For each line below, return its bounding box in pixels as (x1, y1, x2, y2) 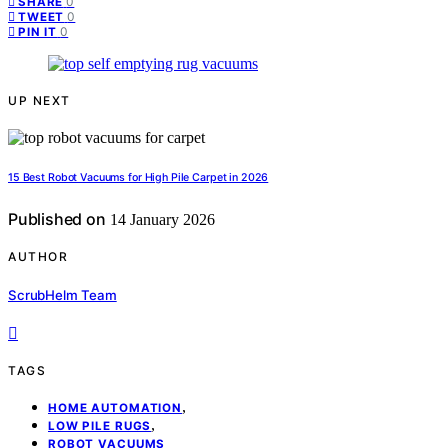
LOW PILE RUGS (48, 418, 152, 433)
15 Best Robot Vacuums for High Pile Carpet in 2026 (8, 171, 269, 185)
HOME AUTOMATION (48, 400, 183, 415)
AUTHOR (8, 249, 68, 265)
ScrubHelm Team (8, 286, 117, 303)
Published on (8, 209, 106, 230)
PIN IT (18, 25, 58, 40)
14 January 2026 (105, 211, 215, 229)
